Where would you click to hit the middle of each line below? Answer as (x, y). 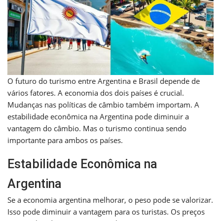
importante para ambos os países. (65, 140)
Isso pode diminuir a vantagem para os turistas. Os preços (106, 212)
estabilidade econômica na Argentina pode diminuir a (98, 117)
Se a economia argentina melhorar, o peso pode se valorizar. (110, 200)
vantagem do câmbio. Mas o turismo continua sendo (97, 129)
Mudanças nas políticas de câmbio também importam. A (103, 105)
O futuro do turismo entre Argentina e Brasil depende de (104, 81)
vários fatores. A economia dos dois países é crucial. (96, 93)
